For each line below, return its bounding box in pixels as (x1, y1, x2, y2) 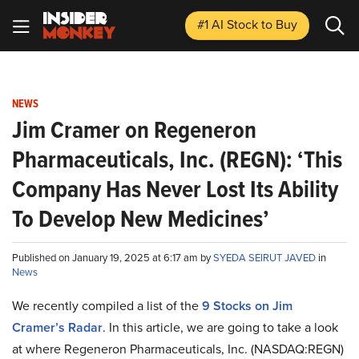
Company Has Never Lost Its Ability (12, 171, 338, 207)
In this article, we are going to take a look (109, 318, 338, 337)
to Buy (261, 15, 297, 34)
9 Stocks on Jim (202, 296, 292, 315)
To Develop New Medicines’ (12, 201, 269, 236)
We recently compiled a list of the (12, 296, 202, 315)
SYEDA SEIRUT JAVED (213, 250, 318, 265)
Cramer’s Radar (12, 318, 103, 337)
